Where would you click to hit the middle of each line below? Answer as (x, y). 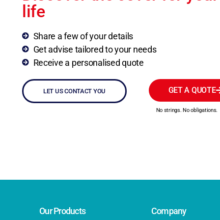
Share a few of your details (83, 36)
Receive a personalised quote (88, 62)
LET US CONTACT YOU (75, 91)
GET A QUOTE (192, 90)
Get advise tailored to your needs (95, 49)
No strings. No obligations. (187, 110)
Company (169, 211)
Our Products (63, 211)
